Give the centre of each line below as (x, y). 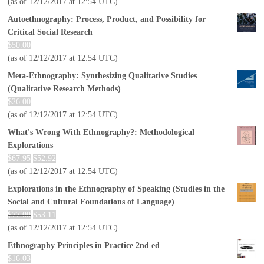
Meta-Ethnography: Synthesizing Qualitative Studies (103, 75)
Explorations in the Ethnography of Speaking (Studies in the (116, 189)
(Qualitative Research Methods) (65, 88)
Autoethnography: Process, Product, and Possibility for (107, 19)
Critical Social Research (50, 32)
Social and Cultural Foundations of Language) (91, 202)
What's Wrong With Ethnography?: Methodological (101, 132)
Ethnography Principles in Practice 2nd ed (84, 245)
